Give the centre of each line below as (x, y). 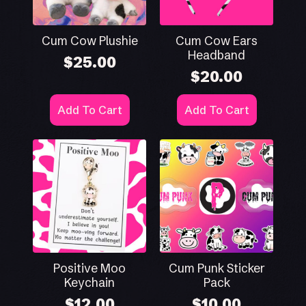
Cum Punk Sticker (217, 268)
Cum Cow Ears (217, 41)
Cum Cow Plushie (89, 41)
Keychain (89, 282)
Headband (217, 55)
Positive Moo (89, 268)
